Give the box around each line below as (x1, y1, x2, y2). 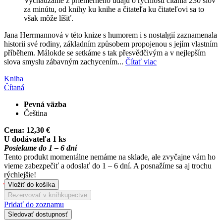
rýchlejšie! (4, 170, 36, 179)
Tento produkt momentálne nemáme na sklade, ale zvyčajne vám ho (4, 152, 216, 161)
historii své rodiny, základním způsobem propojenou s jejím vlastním (4, 39, 218, 48)
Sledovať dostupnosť (8, 210, 68, 218)
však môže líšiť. (24, 13, 73, 22)
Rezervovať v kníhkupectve (8, 191, 87, 199)
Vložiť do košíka (8, 180, 55, 188)
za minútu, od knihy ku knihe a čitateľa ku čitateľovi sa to (24, 4, 204, 13)
